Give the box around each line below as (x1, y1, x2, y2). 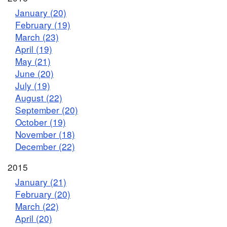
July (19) (15, 79, 50, 92)
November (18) (15, 127, 75, 140)
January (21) (15, 175, 66, 188)
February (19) (15, 18, 70, 31)
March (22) (15, 200, 59, 213)
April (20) (15, 212, 52, 225)
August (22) (15, 91, 62, 104)
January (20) (15, 6, 66, 19)
